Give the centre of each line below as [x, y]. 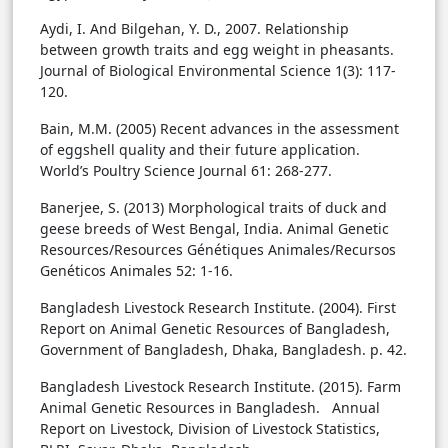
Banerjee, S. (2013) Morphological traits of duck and [213, 208]
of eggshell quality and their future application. [200, 150]
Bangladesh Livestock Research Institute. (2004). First [218, 308]
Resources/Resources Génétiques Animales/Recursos [218, 250]
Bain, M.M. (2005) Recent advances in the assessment [219, 129]
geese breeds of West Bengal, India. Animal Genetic [214, 229]
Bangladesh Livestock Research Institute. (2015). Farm [220, 387]
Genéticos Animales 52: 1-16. [136, 271]
